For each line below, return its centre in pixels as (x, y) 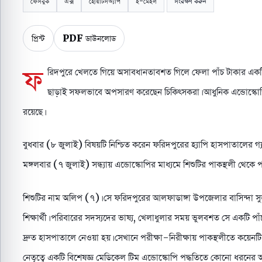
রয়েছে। (34, 111)
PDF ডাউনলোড (89, 38)
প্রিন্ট (38, 38)
